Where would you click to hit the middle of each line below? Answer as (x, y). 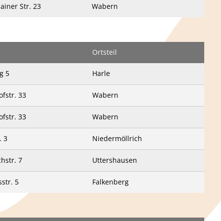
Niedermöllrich (117, 138)
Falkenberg (110, 182)
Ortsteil (105, 52)
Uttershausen (115, 160)
